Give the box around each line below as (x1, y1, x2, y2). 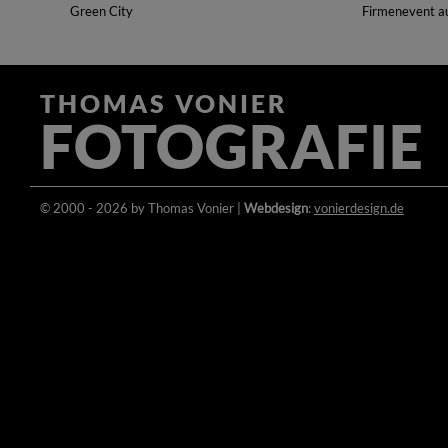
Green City (70, 3, 133, 19)
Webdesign (244, 201, 308, 217)
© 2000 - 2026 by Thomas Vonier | (40, 201, 244, 217)
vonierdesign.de (314, 201, 404, 217)
